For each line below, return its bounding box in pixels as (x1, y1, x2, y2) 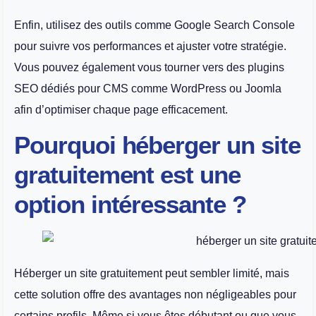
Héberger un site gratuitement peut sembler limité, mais (14, 267, 289, 280)
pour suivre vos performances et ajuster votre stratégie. (14, 40, 286, 53)
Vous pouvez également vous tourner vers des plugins (14, 61, 284, 74)
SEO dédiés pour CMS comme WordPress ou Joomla (14, 83, 281, 95)
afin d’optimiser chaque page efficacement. (14, 104, 228, 116)
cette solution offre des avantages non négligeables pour (14, 288, 296, 301)
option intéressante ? (14, 190, 246, 219)
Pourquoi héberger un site (14, 131, 300, 159)
